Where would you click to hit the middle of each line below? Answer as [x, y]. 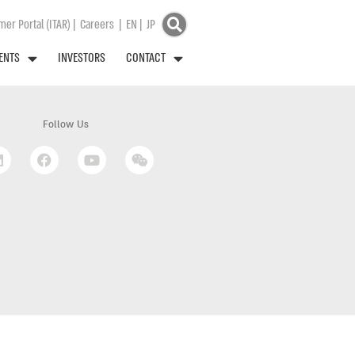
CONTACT [146, 57]
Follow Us [66, 125]
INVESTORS [82, 57]
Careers [97, 25]
